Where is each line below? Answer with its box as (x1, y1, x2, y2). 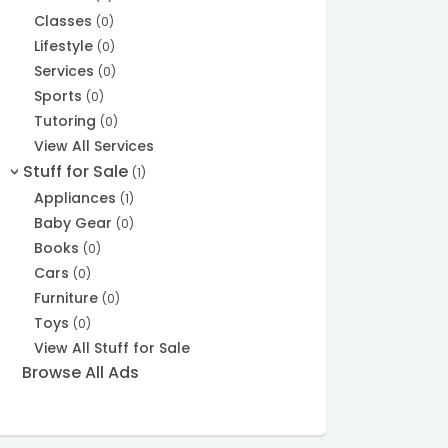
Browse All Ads (21, 361, 139, 385)
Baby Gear (34, 213, 117, 234)
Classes (34, 11, 97, 32)
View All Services (34, 136, 155, 157)
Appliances (34, 188, 121, 209)
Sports (34, 86, 87, 107)
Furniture (34, 288, 103, 309)
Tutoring (34, 111, 101, 132)
